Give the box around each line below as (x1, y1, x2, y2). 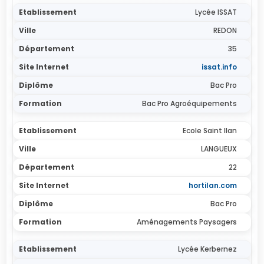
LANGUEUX (200, 144, 237, 154)
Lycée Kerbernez (177, 244, 237, 254)
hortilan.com (188, 180, 237, 190)
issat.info (201, 62, 237, 72)
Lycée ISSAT (194, 7, 237, 17)
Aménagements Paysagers (136, 217, 237, 227)
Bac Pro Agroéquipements (141, 98, 237, 108)
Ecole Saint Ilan (182, 126, 237, 136)
